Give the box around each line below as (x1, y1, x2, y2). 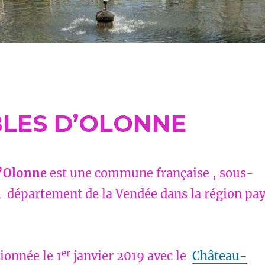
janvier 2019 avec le (70, 248, 192, 264)
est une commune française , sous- (46, 166, 254, 181)
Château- (192, 248, 247, 264)
